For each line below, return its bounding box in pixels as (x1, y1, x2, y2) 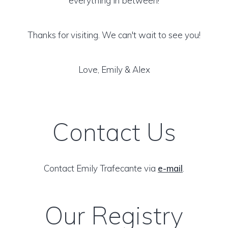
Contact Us (52, 117, 176, 147)
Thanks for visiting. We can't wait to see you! (27, 30, 201, 40)
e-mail (158, 163, 183, 174)
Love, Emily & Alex (78, 64, 150, 75)
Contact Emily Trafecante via (44, 163, 158, 174)
